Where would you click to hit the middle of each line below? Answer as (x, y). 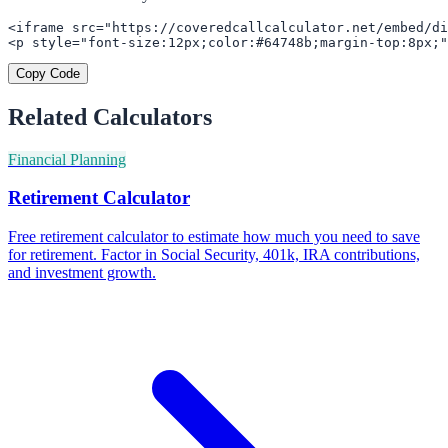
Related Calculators (110, 116)
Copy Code (48, 73)
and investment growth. (82, 273)
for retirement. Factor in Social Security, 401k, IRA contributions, (214, 255)
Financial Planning (67, 159)
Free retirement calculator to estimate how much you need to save (214, 237)
